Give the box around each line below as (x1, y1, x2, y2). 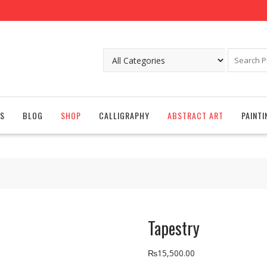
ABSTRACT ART (167, 109, 223, 122)
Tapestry (148, 216, 200, 240)
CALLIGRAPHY (99, 109, 150, 122)
